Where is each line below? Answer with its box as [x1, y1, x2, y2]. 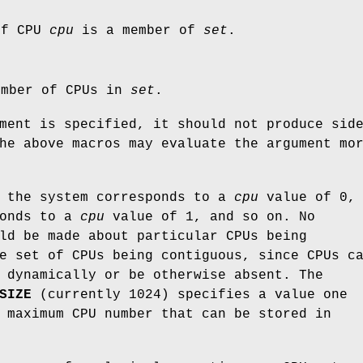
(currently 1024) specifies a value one [32, 288, 348, 303]
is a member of [74, 23, 203, 39]
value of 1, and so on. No [105, 210, 315, 225]
